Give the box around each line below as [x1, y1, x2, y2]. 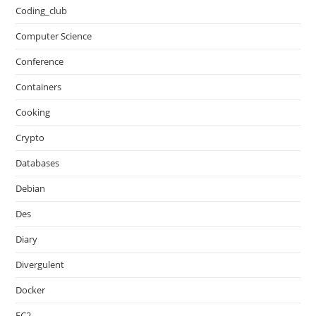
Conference [16, 55, 64, 68]
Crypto [16, 131, 45, 144]
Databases [16, 157, 60, 169]
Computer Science [16, 30, 92, 42]
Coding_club [16, 4, 68, 17]
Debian [16, 182, 46, 195]
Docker [16, 284, 46, 296]
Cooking [16, 106, 51, 119]
